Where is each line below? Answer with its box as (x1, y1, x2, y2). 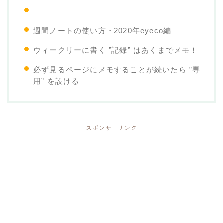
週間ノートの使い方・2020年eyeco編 (33, 26, 172, 35)
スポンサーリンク (86, 123, 137, 132)
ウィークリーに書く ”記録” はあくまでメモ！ (33, 45, 198, 54)
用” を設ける (33, 76, 80, 85)
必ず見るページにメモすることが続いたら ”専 (33, 65, 201, 74)
